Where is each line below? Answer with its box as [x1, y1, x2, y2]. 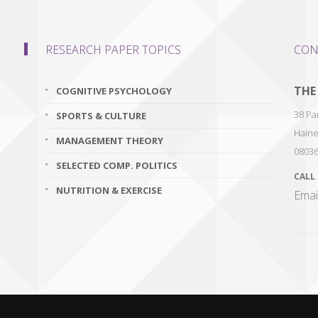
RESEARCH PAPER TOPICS [45, 42, 181, 57]
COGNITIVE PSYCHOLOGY [56, 84, 172, 97]
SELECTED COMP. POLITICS [56, 159, 177, 172]
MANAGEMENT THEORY [56, 134, 163, 147]
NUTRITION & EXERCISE [56, 184, 162, 197]
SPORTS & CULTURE [56, 109, 146, 122]
